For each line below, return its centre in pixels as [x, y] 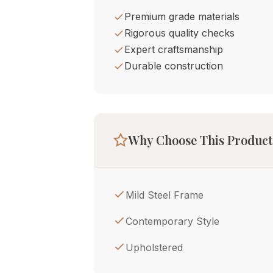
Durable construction [174, 66]
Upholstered [154, 247]
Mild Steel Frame [165, 195]
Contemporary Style [172, 221]
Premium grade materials [182, 16]
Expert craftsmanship [174, 49]
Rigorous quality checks [179, 33]
